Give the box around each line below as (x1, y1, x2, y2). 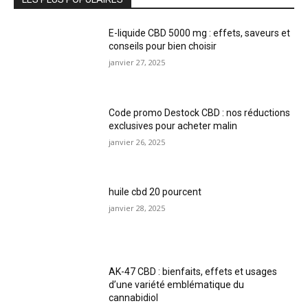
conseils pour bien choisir (109, 40, 217, 52)
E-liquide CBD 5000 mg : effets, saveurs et (109, 27, 291, 38)
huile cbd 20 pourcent (109, 186, 202, 198)
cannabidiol (109, 291, 159, 303)
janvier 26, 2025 (109, 136, 166, 147)
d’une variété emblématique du (109, 278, 245, 290)
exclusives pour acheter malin (109, 120, 238, 131)
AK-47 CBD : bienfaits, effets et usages (109, 265, 278, 277)
